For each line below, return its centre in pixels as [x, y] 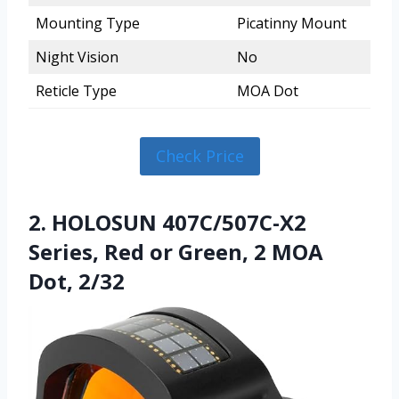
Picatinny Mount [292, 24]
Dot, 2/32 [77, 281]
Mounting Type [88, 24]
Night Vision [77, 57]
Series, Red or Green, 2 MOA [176, 251]
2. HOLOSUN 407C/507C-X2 [167, 222]
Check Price [199, 156]
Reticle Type [76, 91]
